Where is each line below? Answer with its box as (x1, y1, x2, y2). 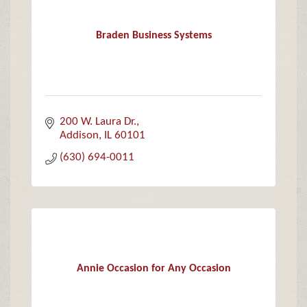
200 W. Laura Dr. (60, 116, 137, 128)
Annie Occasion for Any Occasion (76, 262, 231, 274)
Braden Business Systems (95, 29, 212, 41)
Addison (60, 130, 99, 142)
